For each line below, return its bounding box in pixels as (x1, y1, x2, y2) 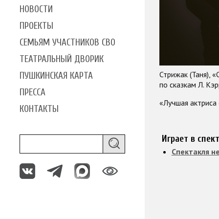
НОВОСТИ (20, 3, 53, 15)
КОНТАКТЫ (20, 103, 59, 114)
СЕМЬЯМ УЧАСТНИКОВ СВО (20, 37, 115, 48)
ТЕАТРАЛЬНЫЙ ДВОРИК (20, 53, 104, 65)
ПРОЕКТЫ (20, 20, 53, 31)
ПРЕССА (20, 87, 45, 98)
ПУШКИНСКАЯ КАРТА (20, 70, 93, 81)
